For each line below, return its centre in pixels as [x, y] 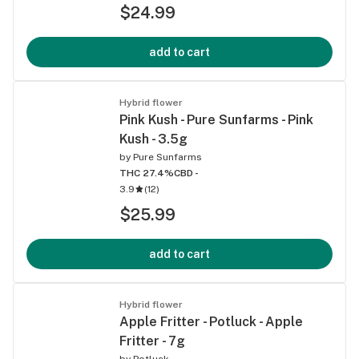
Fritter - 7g [152, 341]
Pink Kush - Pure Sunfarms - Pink [216, 119]
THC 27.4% [147, 173]
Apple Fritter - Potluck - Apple [211, 321]
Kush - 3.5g [153, 139]
